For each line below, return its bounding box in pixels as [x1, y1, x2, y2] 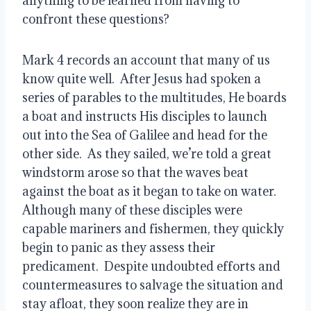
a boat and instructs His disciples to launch [22, 108, 267, 124]
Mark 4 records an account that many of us [22, 51, 270, 68]
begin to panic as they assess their [22, 239, 215, 255]
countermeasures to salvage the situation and [22, 276, 283, 293]
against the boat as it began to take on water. [22, 183, 279, 199]
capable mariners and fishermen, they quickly [22, 220, 284, 237]
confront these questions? [22, 10, 169, 27]
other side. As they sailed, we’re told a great [22, 145, 271, 162]
